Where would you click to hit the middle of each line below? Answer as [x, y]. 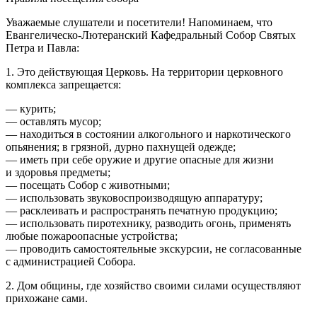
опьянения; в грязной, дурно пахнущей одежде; [121, 147]
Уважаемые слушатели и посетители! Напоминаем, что [139, 22]
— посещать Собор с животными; [88, 185]
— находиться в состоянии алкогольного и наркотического [148, 134]
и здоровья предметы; [58, 172]
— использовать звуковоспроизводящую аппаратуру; [134, 198]
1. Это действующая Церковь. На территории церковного [144, 72]
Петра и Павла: [42, 48]
